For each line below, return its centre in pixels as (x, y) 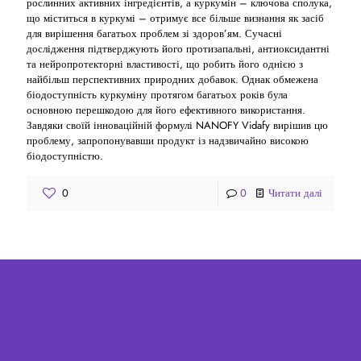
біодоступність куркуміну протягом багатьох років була (157, 94)
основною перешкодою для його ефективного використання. (166, 110)
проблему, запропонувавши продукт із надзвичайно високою (168, 140)
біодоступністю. (65, 156)
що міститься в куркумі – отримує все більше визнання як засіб (175, 18)
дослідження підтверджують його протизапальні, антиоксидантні (178, 48)
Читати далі (295, 193)
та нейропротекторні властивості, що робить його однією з (165, 64)
